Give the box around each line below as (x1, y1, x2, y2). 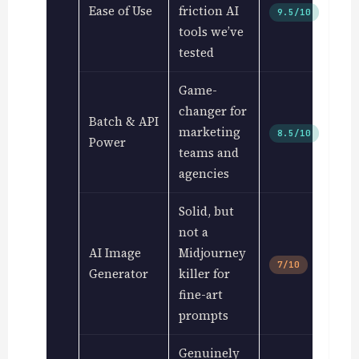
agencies (178, 164, 229, 182)
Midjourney (178, 244, 246, 261)
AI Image (88, 244, 141, 261)
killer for (178, 264, 230, 282)
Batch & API (88, 112, 159, 130)
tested (178, 43, 214, 61)
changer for (178, 102, 247, 119)
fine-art (178, 285, 223, 303)
